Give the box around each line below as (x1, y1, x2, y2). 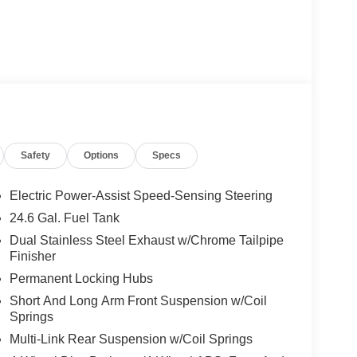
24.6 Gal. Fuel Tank (9, 211, 120, 226)
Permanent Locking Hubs (9, 272, 153, 286)
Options (84, 150, 120, 162)
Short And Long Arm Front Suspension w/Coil (9, 294, 267, 308)
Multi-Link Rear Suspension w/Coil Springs (9, 332, 253, 347)
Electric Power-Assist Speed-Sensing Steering (9, 189, 273, 203)
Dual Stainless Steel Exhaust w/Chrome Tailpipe (9, 233, 284, 248)
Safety (21, 150, 51, 162)
